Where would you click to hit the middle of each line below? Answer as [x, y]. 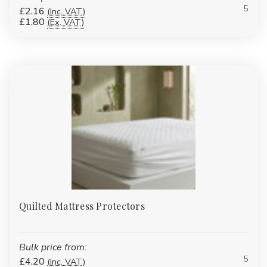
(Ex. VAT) [66, 22]
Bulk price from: [53, 247]
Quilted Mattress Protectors [82, 206]
